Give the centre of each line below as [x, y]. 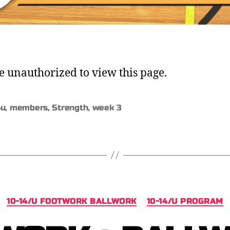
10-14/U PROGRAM [185, 201]
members [28, 107]
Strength [70, 107]
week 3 [107, 107]
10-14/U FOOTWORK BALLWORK [72, 201]
